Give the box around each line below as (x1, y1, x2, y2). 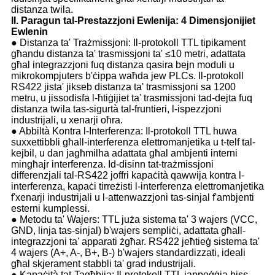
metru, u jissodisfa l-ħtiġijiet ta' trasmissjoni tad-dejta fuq (11, 93, 252, 104)
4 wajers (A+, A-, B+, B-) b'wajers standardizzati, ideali (11, 247, 246, 258)
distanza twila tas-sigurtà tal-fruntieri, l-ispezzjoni (11, 104, 222, 115)
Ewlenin (11, 26, 48, 37)
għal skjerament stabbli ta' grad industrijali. (11, 258, 196, 269)
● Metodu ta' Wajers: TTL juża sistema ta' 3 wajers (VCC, (11, 214, 257, 225)
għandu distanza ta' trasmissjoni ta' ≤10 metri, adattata (11, 48, 246, 60)
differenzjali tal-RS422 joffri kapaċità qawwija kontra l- (11, 170, 244, 181)
